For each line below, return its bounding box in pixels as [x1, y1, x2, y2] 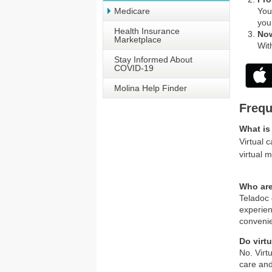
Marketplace [114, 35, 161, 44]
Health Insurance [114, 26, 180, 36]
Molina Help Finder [114, 83, 187, 93]
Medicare [114, 6, 150, 16]
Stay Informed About [114, 55, 192, 64]
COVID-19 [114, 63, 154, 73]
